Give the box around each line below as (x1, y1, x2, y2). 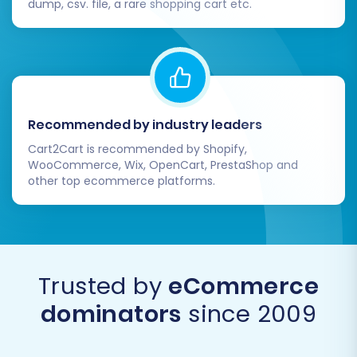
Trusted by (37, 269, 169, 302)
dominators (40, 297, 182, 330)
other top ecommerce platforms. (28, 172, 215, 189)
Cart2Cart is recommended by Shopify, (28, 140, 247, 157)
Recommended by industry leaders (28, 115, 262, 134)
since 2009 (181, 297, 317, 330)
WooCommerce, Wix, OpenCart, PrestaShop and (28, 156, 298, 173)
